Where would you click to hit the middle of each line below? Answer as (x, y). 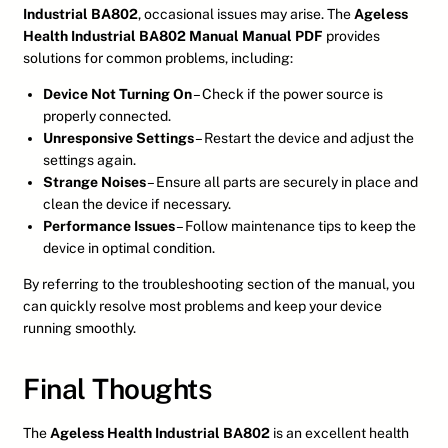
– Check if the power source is (287, 94)
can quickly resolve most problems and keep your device (202, 306)
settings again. (89, 160)
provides (351, 36)
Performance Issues (109, 226)
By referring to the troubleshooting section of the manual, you (219, 284)
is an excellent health (339, 433)
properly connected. (107, 116)
